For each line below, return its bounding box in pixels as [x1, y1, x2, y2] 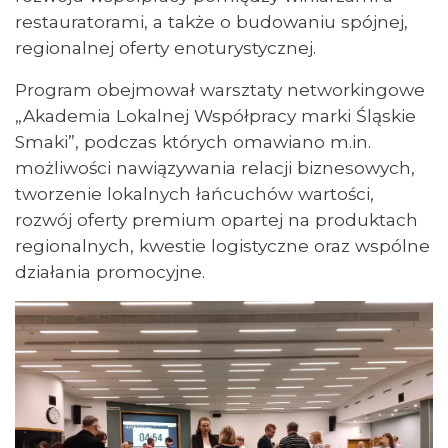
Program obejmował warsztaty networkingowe [15, 79, 425, 100]
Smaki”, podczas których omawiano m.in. [15, 131, 371, 152]
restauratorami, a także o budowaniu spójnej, [15, 11, 408, 32]
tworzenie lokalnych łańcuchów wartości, [15, 183, 374, 204]
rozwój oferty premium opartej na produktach [15, 209, 418, 230]
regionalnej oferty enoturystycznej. [15, 37, 316, 58]
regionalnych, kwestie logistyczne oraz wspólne [15, 235, 430, 256]
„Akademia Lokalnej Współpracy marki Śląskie [15, 105, 416, 126]
